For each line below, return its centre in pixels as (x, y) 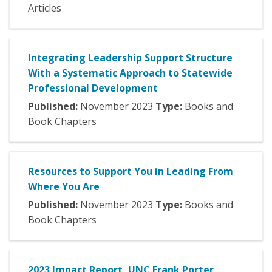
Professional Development (93, 88)
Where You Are (64, 187)
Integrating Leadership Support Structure (130, 58)
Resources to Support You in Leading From (131, 172)
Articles (45, 8)
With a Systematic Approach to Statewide (130, 73)
